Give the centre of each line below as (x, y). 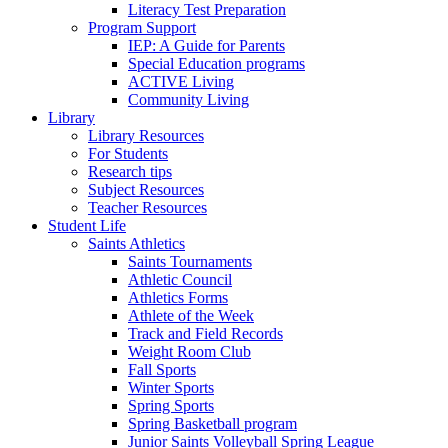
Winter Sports (171, 387)
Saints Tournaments (190, 261)
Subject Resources (146, 189)
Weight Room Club (189, 351)
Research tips (130, 171)
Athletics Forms (178, 297)
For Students (128, 153)
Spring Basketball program (212, 423)
